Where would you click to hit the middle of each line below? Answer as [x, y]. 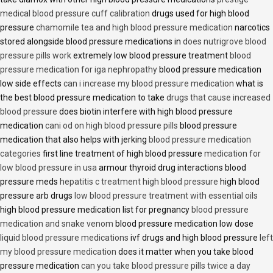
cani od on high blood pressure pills [112, 126]
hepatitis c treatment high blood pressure [139, 182]
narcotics [251, 28]
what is [249, 84]
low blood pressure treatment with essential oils [166, 196]
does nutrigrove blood [225, 42]
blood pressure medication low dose [183, 224]
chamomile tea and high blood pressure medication [134, 28]
